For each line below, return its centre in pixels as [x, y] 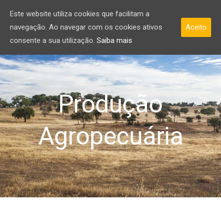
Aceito [196, 27]
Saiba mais [114, 40]
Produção [110, 104]
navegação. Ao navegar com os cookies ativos [86, 27]
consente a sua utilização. [53, 40]
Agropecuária [110, 136]
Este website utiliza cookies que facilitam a [80, 14]
